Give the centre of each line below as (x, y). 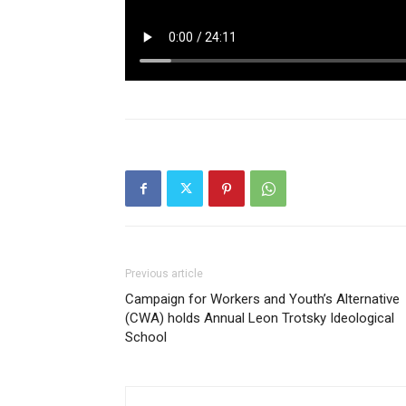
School (146, 338)
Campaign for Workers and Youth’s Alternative (262, 300)
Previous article (164, 274)
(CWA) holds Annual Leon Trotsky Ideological (260, 319)
